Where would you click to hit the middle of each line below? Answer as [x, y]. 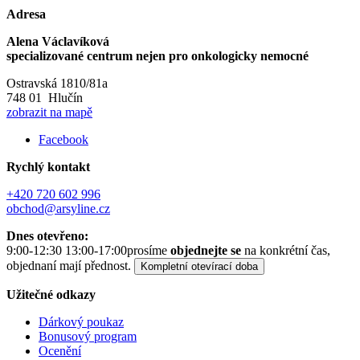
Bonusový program [88, 337]
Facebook [63, 140]
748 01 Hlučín [45, 98]
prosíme [149, 251]
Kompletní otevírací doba [199, 267]
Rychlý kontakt [48, 167]
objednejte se [206, 251]
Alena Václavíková [58, 42]
